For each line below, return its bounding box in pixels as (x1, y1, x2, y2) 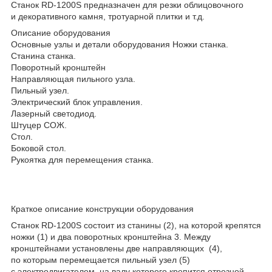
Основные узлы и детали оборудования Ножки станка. (11, 39, 228, 49)
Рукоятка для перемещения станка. (11, 154, 154, 165)
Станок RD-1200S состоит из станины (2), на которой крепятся (11, 220, 261, 230)
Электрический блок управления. (11, 97, 143, 107)
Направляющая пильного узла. (11, 73, 135, 84)
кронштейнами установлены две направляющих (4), (11, 243, 222, 253)
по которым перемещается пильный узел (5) (11, 254, 190, 265)
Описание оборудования (11, 27, 110, 38)
